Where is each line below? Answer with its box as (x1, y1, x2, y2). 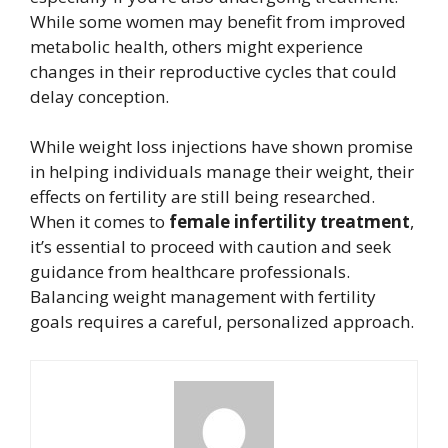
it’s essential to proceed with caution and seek (30, 235, 391, 259)
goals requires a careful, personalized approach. (30, 310, 418, 334)
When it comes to (30, 210, 169, 234)
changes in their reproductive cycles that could (30, 59, 397, 83)
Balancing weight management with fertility (30, 285, 376, 309)
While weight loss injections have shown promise (30, 135, 413, 159)
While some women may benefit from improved (30, 9, 406, 33)
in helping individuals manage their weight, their (30, 160, 414, 184)
